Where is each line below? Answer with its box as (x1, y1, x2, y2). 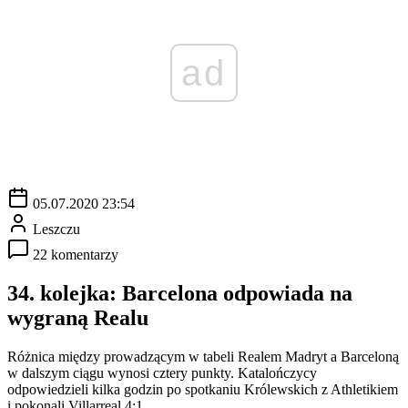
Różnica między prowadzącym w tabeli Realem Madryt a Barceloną (7, 348, 399, 364)
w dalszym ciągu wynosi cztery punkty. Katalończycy (7, 364, 317, 381)
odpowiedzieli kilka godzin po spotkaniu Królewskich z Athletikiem (7, 381, 398, 397)
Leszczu (33, 220, 80, 237)
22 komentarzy (33, 246, 118, 262)
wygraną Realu (7, 305, 148, 330)
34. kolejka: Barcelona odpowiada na (7, 280, 352, 305)
